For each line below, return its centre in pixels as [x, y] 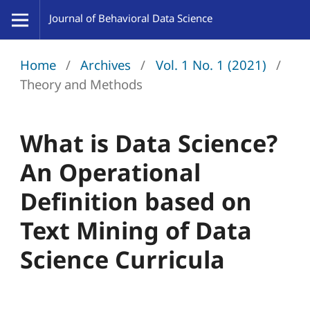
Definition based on [136, 201]
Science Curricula [122, 259]
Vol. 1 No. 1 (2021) [211, 64]
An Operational [110, 172]
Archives [106, 64]
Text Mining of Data [136, 230]
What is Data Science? [148, 143]
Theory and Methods [81, 84]
